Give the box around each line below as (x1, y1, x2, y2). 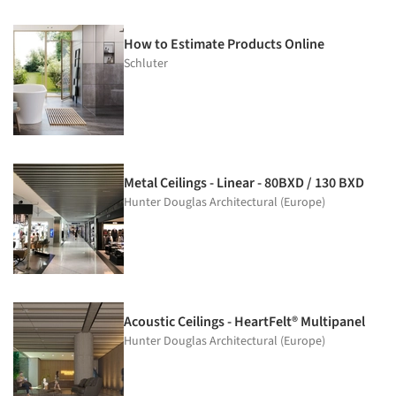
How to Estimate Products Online (124, 34, 324, 54)
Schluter (124, 54, 168, 72)
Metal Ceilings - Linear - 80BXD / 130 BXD (124, 172, 364, 193)
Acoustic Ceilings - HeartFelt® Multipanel (124, 311, 365, 331)
